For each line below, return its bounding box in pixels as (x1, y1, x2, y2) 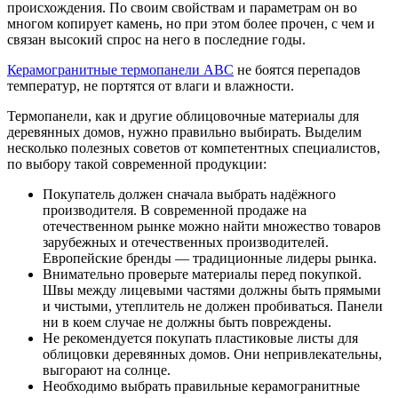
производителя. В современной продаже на (43, 202, 306, 218)
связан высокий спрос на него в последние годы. (7, 31, 306, 47)
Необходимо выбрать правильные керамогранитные (43, 378, 360, 394)
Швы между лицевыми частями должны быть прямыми (43, 282, 381, 298)
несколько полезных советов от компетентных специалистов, (7, 139, 380, 155)
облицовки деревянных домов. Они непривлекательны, (43, 346, 382, 362)
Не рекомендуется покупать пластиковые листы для (43, 330, 358, 346)
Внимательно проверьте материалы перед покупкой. (43, 266, 362, 282)
